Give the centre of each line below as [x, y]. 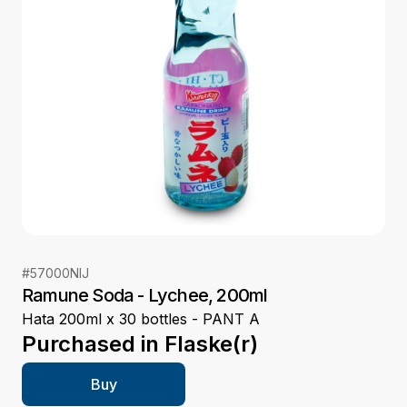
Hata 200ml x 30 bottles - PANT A [141, 319]
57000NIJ [60, 273]
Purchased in [90, 344]
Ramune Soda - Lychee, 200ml [145, 296]
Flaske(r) [211, 344]
